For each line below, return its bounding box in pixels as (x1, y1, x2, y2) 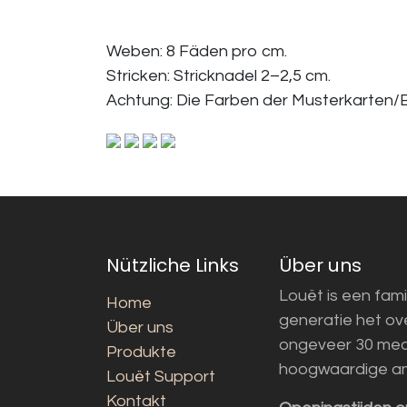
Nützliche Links (106, 252, 239, 278)
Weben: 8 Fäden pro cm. (106, 43, 287, 61)
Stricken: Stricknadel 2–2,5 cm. (106, 67, 331, 85)
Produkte (106, 342, 176, 361)
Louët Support (106, 367, 215, 385)
